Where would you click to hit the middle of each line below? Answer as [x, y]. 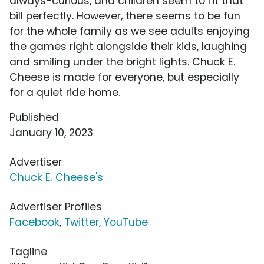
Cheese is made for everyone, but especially [124, 77]
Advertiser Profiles [56, 207]
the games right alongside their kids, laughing [128, 47]
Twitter [82, 222]
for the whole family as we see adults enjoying [130, 32]
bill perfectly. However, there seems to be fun [125, 16]
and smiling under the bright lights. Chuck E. [122, 62]
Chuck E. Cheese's [56, 178]
